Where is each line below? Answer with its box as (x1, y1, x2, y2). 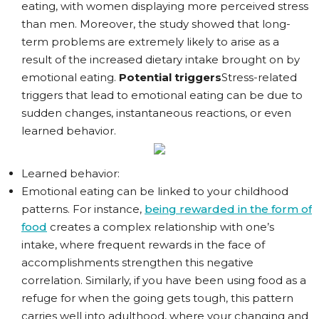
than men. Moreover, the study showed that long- (21, 17, 291, 31)
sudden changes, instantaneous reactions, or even (21, 106, 291, 120)
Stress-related (221, 70, 297, 84)
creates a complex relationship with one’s (47, 220, 274, 234)
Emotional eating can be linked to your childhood (21, 184, 288, 198)
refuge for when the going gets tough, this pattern (21, 291, 293, 305)
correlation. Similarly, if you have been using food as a (21, 273, 306, 287)
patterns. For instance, (21, 202, 145, 216)
